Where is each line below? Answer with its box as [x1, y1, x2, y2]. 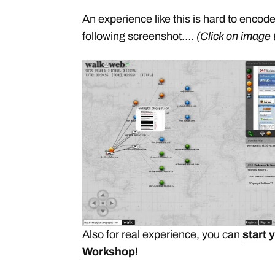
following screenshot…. [82, 30, 196, 42]
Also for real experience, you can [82, 228, 242, 241]
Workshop [82, 246, 135, 258]
